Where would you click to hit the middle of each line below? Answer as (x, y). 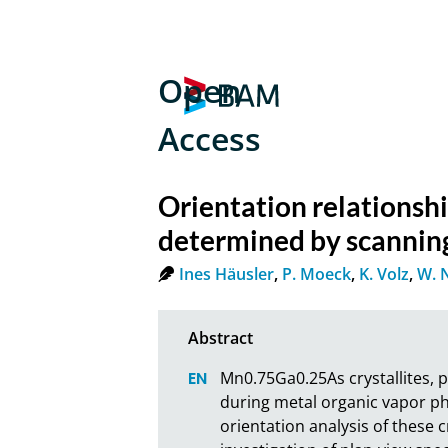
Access (210, 138)
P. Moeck (317, 273)
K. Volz (384, 273)
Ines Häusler (227, 273)
